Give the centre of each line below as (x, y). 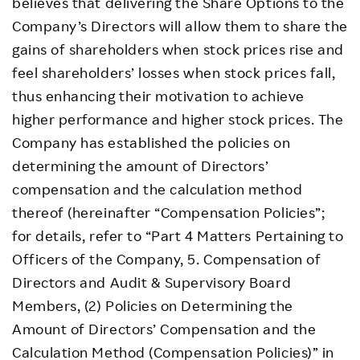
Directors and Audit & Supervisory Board (152, 282)
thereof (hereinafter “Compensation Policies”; (169, 212)
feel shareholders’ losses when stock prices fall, (174, 72)
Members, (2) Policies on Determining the (153, 305)
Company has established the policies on (151, 142)
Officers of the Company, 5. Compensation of (167, 258)
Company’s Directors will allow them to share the (180, 25)
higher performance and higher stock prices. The (178, 119)
